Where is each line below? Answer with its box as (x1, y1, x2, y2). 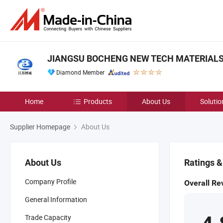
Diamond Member (56, 68, 105, 76)
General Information (25, 195, 87, 204)
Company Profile (25, 177, 76, 186)
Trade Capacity (25, 213, 71, 222)
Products (84, 97, 112, 106)
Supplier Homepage (10, 122, 70, 131)
